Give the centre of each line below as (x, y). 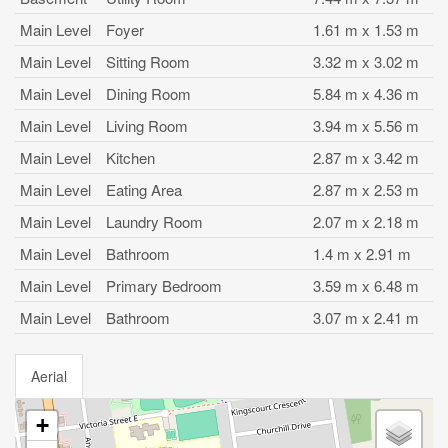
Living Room (147, 125)
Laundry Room (154, 221)
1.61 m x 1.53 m (366, 29)
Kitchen (130, 157)
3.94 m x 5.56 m (366, 125)
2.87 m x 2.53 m (366, 189)
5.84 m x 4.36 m (366, 93)
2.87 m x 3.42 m (366, 157)
